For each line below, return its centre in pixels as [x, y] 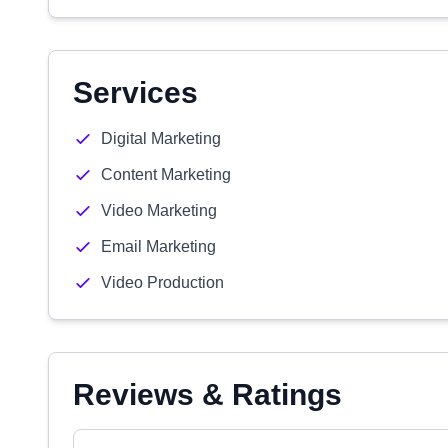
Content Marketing [166, 174]
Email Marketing [158, 246]
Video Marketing [159, 210]
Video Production [162, 282]
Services [135, 92]
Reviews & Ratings [207, 394]
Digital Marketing [161, 138]
